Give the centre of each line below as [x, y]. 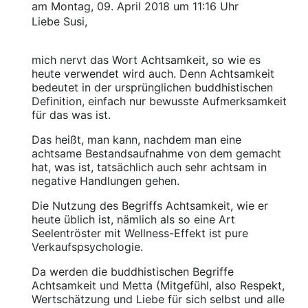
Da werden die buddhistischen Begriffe [132, 272]
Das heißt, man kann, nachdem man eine [136, 140]
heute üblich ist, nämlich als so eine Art [133, 219]
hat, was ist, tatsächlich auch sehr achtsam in [149, 167]
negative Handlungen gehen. [105, 181]
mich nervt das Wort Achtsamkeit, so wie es [146, 60]
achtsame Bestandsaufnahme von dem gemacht [156, 153]
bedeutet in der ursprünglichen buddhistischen [152, 87]
